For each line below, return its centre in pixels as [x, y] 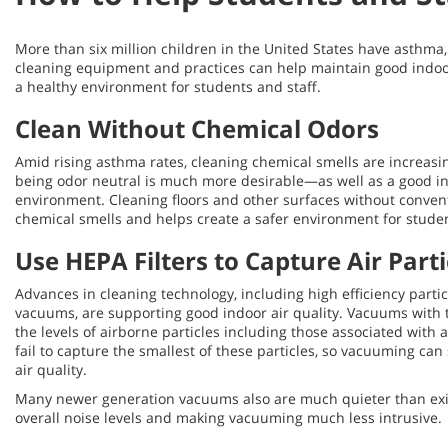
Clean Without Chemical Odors [197, 128]
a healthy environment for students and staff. [168, 86]
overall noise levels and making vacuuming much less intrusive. [228, 417]
